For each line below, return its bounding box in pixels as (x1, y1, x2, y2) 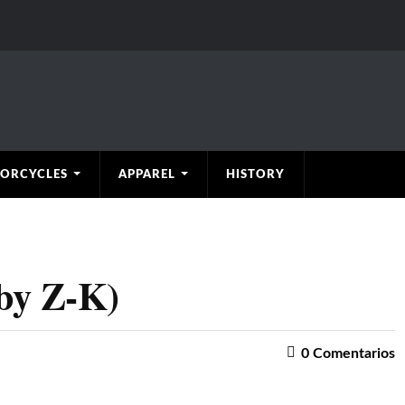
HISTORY (225, 169, 285, 180)
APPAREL (118, 169, 175, 180)
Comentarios (308, 346, 395, 361)
